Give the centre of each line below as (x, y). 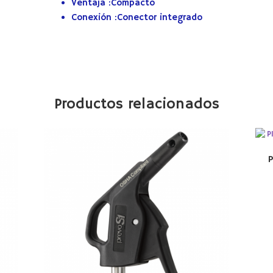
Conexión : (94, 18)
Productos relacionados (136, 105)
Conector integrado (160, 18)
